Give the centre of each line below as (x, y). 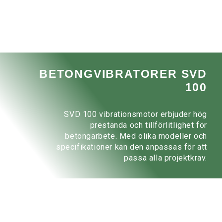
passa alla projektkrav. (166, 158)
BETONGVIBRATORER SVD (123, 74)
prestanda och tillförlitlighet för (148, 125)
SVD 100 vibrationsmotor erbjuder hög (136, 114)
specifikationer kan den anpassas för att (131, 147)
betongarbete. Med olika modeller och (136, 136)
